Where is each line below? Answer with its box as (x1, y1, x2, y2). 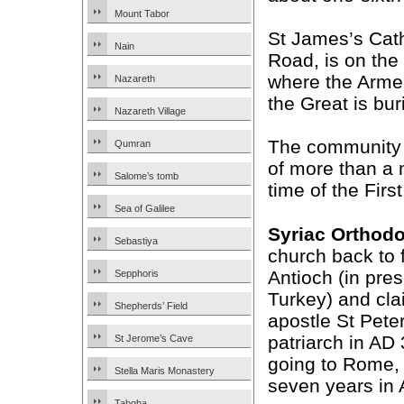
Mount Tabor (115, 8, 170, 19)
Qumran (115, 138, 151, 149)
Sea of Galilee (115, 203, 175, 214)
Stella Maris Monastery (115, 365, 215, 376)
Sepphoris (115, 268, 159, 279)
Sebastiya (115, 235, 158, 246)
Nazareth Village (115, 106, 186, 116)
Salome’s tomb (115, 170, 179, 181)
